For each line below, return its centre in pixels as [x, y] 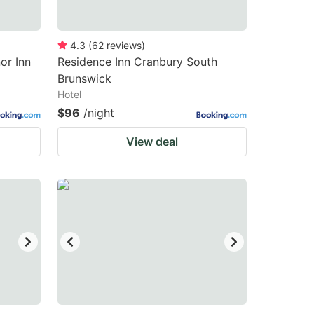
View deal [152, 142]
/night [99, 113]
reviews [124, 45]
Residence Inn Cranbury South [137, 62]
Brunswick [84, 78]
